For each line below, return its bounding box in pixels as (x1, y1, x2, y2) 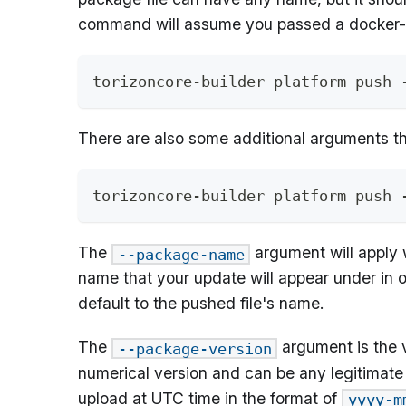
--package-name (117, 245, 245, 264)
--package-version (117, 339, 272, 358)
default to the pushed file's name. (78, 294, 324, 314)
